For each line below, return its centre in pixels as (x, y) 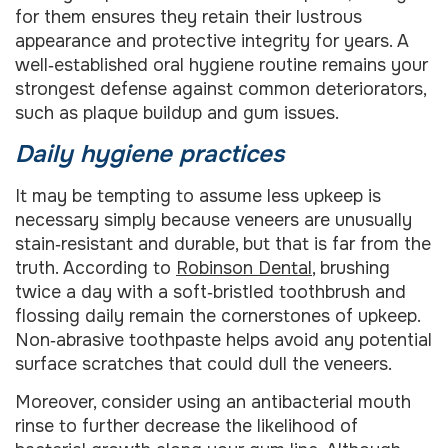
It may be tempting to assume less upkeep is (198, 195)
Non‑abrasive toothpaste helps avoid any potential (223, 339)
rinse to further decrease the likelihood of (186, 425)
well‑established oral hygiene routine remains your (221, 65)
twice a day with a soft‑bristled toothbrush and (210, 291)
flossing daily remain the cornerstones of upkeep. (217, 315)
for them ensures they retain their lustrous (188, 17)
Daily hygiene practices (149, 153)
